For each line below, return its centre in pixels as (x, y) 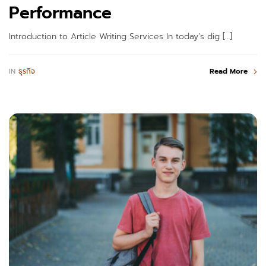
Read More (229, 72)
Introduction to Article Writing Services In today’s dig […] (121, 36)
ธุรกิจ (27, 71)
